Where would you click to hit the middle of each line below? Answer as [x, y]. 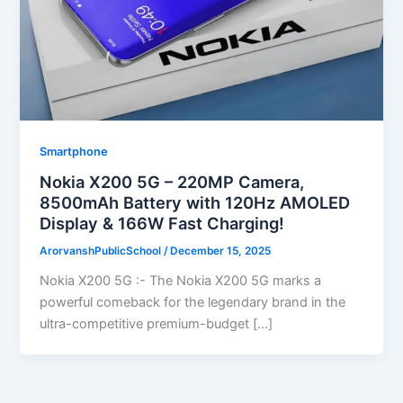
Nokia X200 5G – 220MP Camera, [172, 182]
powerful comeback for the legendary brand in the [193, 303]
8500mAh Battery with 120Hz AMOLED [195, 203]
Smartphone [74, 151]
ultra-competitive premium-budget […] [157, 324]
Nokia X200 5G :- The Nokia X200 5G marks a [181, 281]
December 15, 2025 [221, 251]
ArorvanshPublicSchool [102, 251]
